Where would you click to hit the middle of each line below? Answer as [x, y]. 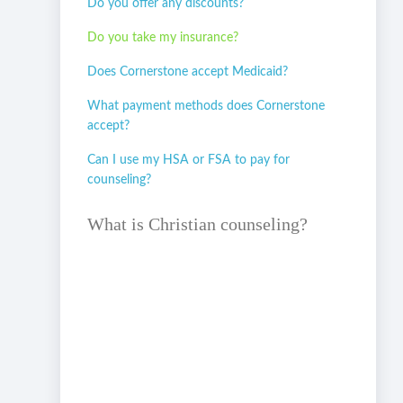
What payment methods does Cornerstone [206, 107]
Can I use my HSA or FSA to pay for [189, 161]
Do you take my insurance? [163, 38]
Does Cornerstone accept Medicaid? [188, 72]
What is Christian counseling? [198, 224]
